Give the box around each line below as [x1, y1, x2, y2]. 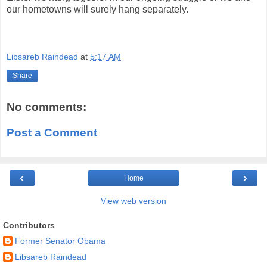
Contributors [3, 220, 55, 230]
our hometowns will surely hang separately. [7, 4, 188, 15]
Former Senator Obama [15, 236, 105, 246]
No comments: [7, 100, 86, 113]
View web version [101, 195, 166, 206]
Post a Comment [7, 126, 97, 139]
